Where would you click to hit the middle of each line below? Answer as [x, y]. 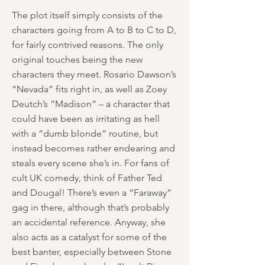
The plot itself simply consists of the [87, 15]
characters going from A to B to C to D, [94, 30]
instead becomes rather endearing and [93, 148]
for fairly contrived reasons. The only [88, 45]
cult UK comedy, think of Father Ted [87, 178]
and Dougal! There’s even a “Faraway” [92, 193]
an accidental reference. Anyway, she [89, 222]
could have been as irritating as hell [86, 119]
